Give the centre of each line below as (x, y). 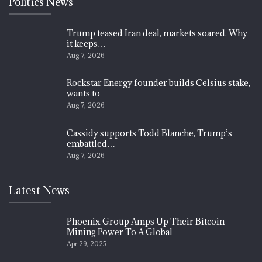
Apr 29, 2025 (87, 243)
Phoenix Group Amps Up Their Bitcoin (146, 221)
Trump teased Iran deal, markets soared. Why (157, 33)
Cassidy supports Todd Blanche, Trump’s (149, 133)
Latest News (39, 190)
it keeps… (86, 43)
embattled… (91, 144)
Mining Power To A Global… (124, 232)
